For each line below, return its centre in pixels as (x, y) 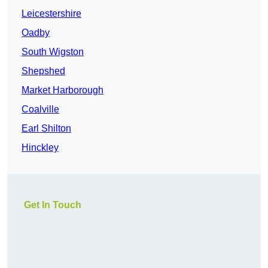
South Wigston (53, 52)
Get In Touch (53, 205)
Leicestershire (51, 14)
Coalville (40, 109)
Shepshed (43, 71)
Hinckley (40, 148)
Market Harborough (63, 90)
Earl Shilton (46, 129)
